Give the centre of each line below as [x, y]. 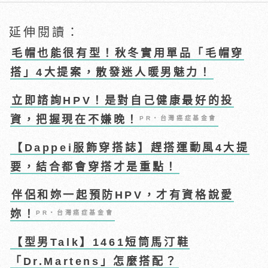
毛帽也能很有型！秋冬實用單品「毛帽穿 [128, 53]
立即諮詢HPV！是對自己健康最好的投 [123, 100]
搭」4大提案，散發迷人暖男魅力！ [111, 72]
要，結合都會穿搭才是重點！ [94, 167]
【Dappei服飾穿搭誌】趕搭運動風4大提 [130, 147]
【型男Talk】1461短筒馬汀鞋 [101, 242]
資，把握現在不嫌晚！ [75, 119]
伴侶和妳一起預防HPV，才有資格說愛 [123, 195]
